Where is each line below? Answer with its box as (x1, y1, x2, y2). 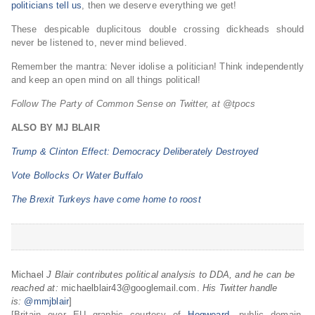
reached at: (11, 283, 62, 294)
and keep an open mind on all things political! (11, 75, 201, 86)
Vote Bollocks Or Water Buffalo (11, 170, 143, 181)
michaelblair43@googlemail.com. (61, 283, 203, 294)
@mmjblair (24, 296, 70, 307)
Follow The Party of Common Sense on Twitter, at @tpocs (11, 98, 256, 110)
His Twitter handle (202, 283, 278, 294)
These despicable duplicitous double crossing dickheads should (11, 24, 304, 35)
